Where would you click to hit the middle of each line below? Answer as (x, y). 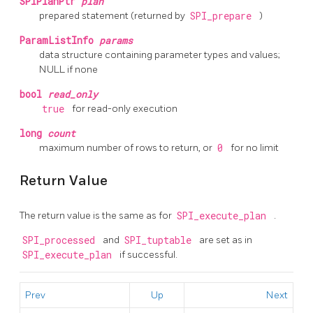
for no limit (255, 147)
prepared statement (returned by (113, 15)
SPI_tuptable (160, 240)
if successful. (148, 254)
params (116, 40)
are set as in (226, 240)
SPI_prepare (223, 16)
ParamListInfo (59, 40)
